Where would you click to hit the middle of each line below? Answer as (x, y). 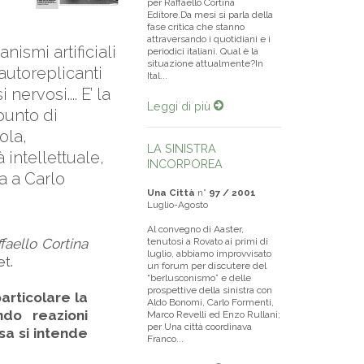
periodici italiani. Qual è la (203, 51)
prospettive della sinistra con (210, 290)
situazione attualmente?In (205, 63)
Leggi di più (180, 106)
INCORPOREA (185, 164)
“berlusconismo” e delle (199, 278)
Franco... (165, 339)
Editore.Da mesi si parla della (210, 15)
